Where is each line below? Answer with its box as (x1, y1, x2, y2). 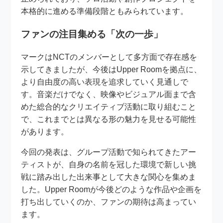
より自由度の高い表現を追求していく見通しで (21, 77, 189, 86)
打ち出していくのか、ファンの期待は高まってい (21, 197, 197, 206)
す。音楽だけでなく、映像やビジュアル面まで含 (21, 90, 197, 99)
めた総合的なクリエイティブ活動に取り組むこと (21, 102, 197, 111)
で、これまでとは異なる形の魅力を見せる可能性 (21, 114, 197, 123)
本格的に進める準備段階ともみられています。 (21, 7, 189, 16)
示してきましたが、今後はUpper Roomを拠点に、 (21, 65, 202, 74)
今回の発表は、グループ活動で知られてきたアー (21, 147, 197, 156)
